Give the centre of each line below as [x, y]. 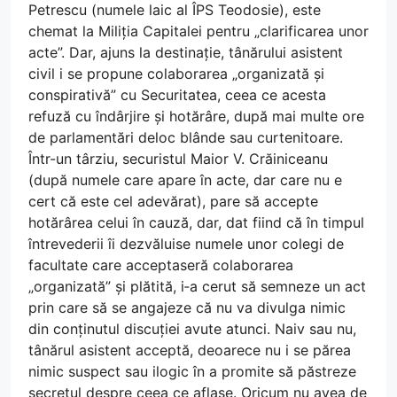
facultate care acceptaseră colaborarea [161, 265]
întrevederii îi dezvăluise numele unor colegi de [186, 243]
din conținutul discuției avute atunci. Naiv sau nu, [192, 328]
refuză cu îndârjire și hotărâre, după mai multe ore [196, 116]
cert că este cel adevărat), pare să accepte [173, 201]
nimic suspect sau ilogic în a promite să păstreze [192, 371]
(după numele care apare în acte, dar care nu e [185, 179]
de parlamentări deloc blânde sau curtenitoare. [186, 137]
